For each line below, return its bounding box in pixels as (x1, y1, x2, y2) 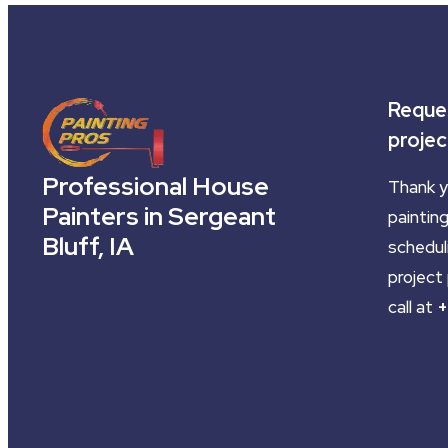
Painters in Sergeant (42, 200, 276, 233)
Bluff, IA (42, 230, 134, 263)
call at (387, 296, 437, 318)
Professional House (42, 170, 269, 203)
